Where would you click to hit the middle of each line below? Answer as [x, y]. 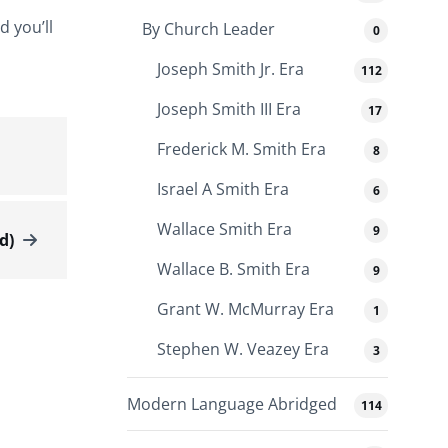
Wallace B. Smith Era [233, 269]
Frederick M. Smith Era [241, 149]
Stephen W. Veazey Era [243, 349]
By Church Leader [208, 29]
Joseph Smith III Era [229, 109]
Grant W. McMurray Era [245, 309]
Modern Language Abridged [232, 404]
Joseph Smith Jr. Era [230, 69]
